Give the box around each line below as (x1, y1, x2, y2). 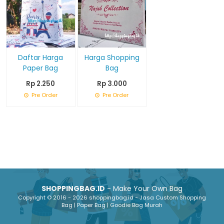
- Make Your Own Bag (105, 183, 182, 193)
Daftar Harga (18, 52, 63, 62)
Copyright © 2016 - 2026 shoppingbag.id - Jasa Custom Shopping (18, 193, 206, 201)
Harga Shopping (84, 52, 139, 62)
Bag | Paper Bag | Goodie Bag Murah (61, 201, 162, 209)
